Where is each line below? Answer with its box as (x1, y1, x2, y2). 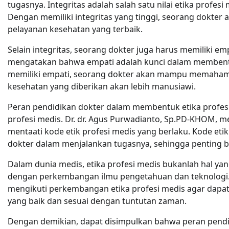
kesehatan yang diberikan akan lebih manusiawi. (8, 81, 196, 92)
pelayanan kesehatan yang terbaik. (8, 24, 143, 35)
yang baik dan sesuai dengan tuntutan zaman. (8, 195, 187, 207)
